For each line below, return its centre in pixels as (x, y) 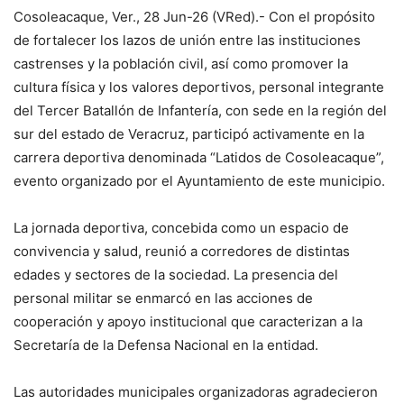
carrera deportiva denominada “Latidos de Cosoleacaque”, (199, 157)
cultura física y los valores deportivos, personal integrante (199, 87)
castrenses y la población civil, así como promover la (181, 63)
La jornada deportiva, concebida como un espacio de (181, 227)
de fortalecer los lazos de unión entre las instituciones (187, 40)
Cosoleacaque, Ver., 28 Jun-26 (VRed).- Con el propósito (194, 16)
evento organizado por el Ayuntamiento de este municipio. (199, 180)
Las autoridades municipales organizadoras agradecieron (196, 391)
